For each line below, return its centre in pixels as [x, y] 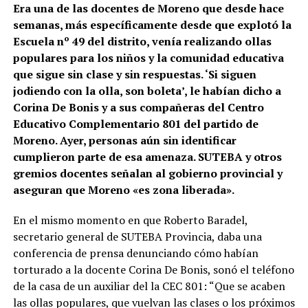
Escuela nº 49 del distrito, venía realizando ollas [142, 41]
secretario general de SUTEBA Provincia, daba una [137, 236]
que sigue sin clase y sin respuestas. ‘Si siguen [134, 74]
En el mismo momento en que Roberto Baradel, [130, 220]
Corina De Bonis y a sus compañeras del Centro [138, 107]
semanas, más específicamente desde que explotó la [152, 24]
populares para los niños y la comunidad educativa [148, 57]
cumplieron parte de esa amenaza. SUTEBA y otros [147, 156]
